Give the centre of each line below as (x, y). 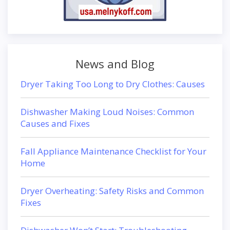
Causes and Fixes (55, 123)
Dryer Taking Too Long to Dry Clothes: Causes (113, 84)
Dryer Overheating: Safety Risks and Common (112, 191)
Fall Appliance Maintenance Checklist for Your (113, 151)
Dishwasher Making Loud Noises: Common (107, 112)
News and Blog (115, 64)
